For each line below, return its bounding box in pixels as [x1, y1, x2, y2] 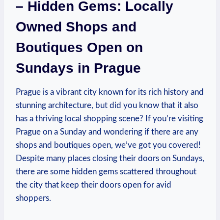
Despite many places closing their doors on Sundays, [16, 154, 204, 163]
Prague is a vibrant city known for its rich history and [16, 87, 204, 96]
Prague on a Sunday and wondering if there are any [16, 127, 198, 136]
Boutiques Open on [16, 39, 143, 55]
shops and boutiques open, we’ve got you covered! [16, 140, 201, 149]
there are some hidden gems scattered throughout [16, 167, 196, 176]
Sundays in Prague [16, 60, 141, 76]
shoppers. [16, 193, 51, 202]
